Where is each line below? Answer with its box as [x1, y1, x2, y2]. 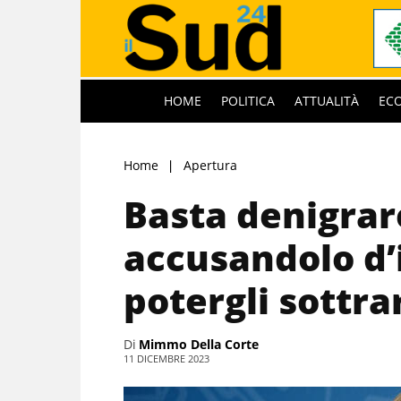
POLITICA [221, 91, 275, 109]
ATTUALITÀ [294, 91, 359, 109]
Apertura [183, 156, 237, 174]
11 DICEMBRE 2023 [124, 351, 209, 365]
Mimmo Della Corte [139, 335, 259, 353]
